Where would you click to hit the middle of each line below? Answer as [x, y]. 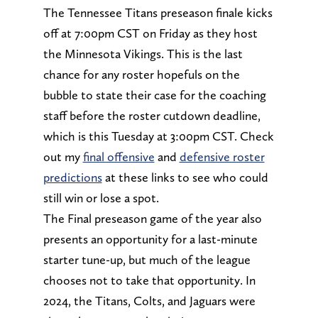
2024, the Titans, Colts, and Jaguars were [149, 300]
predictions [72, 177]
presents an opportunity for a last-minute [150, 238]
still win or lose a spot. [101, 197]
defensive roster [222, 156]
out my [63, 156]
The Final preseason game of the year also [152, 218]
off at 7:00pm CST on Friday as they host [150, 33]
